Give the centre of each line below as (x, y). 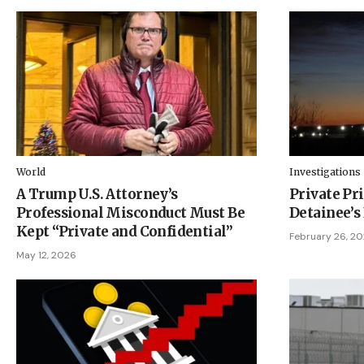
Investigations (325, 171)
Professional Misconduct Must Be (130, 212)
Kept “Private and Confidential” (124, 231)
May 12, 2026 (46, 255)
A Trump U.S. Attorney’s (97, 194)
